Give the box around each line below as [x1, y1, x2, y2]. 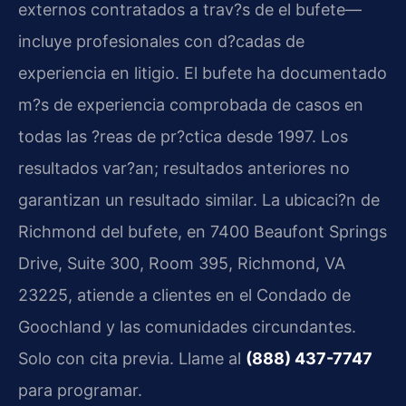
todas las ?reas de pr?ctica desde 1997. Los [18, 126, 348, 146]
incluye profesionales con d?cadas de [18, 31, 304, 51]
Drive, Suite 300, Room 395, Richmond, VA [18, 253, 345, 273]
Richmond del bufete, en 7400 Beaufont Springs [18, 221, 387, 241]
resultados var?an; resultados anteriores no [18, 158, 350, 178]
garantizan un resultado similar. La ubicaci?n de [18, 189, 380, 209]
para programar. [18, 380, 142, 400]
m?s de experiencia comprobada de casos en [18, 94, 363, 114]
